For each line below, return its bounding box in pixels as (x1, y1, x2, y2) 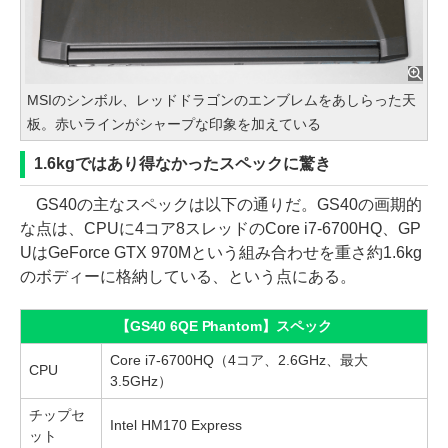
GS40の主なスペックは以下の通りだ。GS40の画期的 (20, 196, 422, 214)
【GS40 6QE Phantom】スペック (115, 318, 333, 335)
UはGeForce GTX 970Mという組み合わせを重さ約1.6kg (20, 244, 422, 262)
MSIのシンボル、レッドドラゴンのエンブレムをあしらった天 (27, 92, 416, 109)
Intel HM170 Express (110, 417, 242, 434)
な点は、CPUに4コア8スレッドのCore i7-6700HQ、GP (20, 220, 421, 238)
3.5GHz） (110, 373, 172, 390)
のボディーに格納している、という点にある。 (20, 268, 356, 286)
